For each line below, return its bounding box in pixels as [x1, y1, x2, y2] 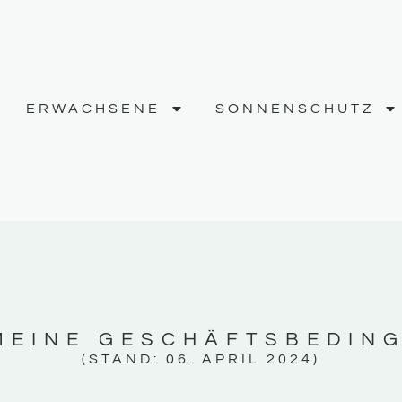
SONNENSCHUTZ [214, 100, 374, 116]
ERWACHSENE [25, 100, 161, 116]
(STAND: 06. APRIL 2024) [82, 352, 320, 367]
